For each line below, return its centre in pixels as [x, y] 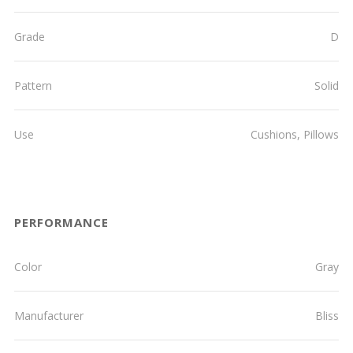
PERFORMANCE [61, 222]
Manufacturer [49, 316]
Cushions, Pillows [295, 134]
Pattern [33, 85]
